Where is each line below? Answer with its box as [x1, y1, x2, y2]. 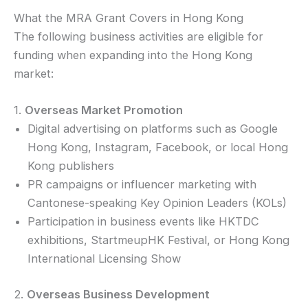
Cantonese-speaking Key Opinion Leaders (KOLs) [27, 196, 287, 210]
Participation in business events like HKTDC [27, 214, 259, 229]
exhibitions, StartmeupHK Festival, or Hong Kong [27, 233, 289, 247]
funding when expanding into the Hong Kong [14, 48, 252, 63]
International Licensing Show [27, 252, 181, 266]
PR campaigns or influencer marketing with [27, 177, 256, 192]
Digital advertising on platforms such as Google [27, 122, 278, 136]
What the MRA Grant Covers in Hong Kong [14, 11, 243, 25]
